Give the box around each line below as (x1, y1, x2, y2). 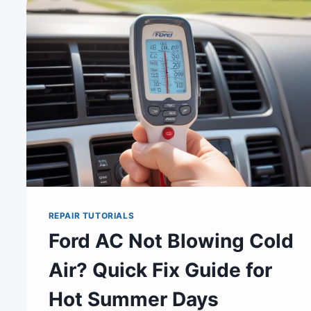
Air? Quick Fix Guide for (48, 258, 272, 282)
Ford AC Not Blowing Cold (48, 228, 294, 253)
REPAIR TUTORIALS (48, 210, 135, 221)
